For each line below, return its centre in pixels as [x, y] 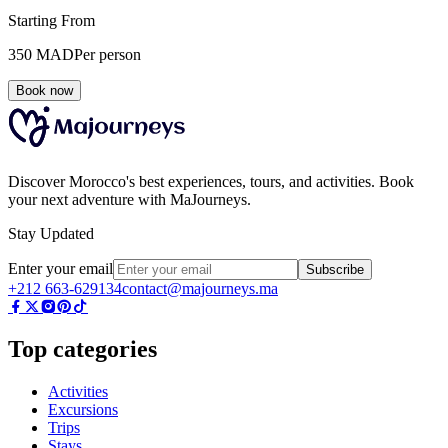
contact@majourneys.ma [200, 289]
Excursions [83, 410]
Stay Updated [51, 234]
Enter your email [60, 269]
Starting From [51, 21]
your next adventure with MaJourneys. [129, 200]
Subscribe [335, 270]
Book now [44, 91]
